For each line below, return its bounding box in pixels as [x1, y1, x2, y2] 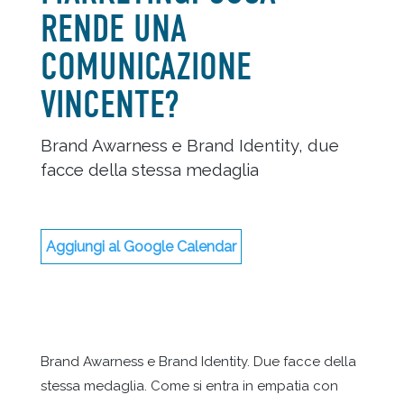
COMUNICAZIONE [40, 44, 252, 89]
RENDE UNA [40, 6, 187, 51]
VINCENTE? [40, 82, 179, 127]
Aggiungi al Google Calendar [45, 237, 236, 255]
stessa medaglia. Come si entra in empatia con [40, 377, 338, 394]
